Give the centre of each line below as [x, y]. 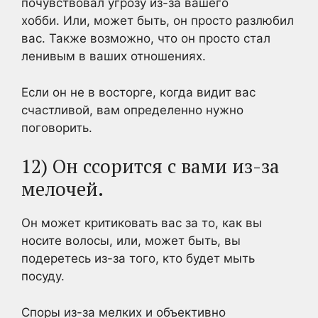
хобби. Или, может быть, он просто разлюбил [158, 21]
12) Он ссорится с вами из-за [150, 166]
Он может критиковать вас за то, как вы [142, 223]
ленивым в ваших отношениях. [114, 56]
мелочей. [62, 189]
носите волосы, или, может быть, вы [131, 241]
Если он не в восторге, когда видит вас [138, 92]
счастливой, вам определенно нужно [132, 110]
